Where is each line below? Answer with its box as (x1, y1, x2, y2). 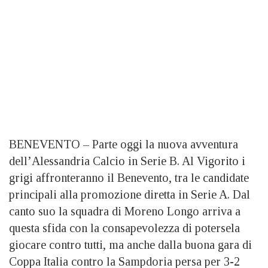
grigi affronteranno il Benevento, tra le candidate (9, 171, 249, 184)
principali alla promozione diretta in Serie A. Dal (9, 188, 250, 201)
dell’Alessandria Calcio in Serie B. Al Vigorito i (9, 154, 245, 167)
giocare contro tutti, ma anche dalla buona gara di (9, 238, 252, 251)
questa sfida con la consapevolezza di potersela (9, 221, 240, 234)
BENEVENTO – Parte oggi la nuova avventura (9, 138, 238, 151)
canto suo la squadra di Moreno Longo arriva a (9, 205, 240, 218)
